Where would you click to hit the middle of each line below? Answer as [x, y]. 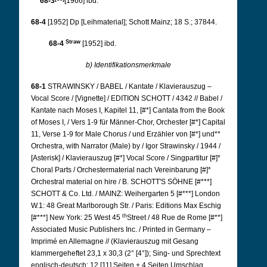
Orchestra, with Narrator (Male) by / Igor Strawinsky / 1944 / [126, 146]
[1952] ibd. [99, 44]
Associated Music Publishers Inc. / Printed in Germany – [121, 229]
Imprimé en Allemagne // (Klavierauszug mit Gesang [115, 241]
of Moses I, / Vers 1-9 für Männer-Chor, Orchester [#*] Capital [128, 122]
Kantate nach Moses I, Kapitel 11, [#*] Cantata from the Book [128, 110]
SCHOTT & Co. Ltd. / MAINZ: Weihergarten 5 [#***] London [125, 194]
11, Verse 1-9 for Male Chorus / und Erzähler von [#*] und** [126, 134]
